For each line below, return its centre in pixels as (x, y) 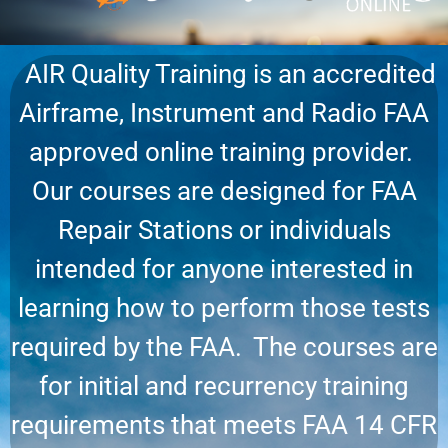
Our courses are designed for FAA (224, 190)
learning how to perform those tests (224, 307)
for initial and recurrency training (224, 385)
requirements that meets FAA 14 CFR (224, 424)
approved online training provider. (224, 151)
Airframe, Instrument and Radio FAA (224, 112)
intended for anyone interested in (224, 268)
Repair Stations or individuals (224, 229)
